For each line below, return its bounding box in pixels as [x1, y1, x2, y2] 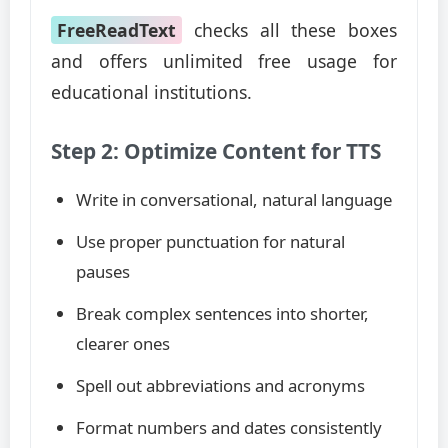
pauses [76, 260, 130, 283]
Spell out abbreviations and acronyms [76, 374, 365, 397]
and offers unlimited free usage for [51, 49, 397, 73]
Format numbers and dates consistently [76, 416, 382, 439]
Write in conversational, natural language [76, 188, 392, 211]
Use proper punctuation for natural [76, 230, 345, 253]
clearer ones [76, 332, 170, 355]
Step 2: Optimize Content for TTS [51, 137, 381, 165]
